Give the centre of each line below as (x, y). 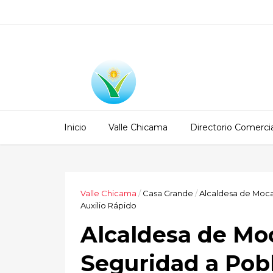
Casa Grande (168, 193)
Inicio (75, 127)
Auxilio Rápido (108, 205)
